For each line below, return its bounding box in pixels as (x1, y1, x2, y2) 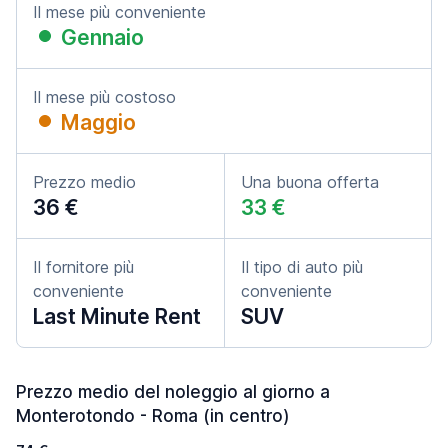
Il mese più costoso (33, 87, 176, 107)
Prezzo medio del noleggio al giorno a (16, 382, 330, 402)
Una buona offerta (241, 172, 379, 192)
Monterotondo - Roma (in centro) (16, 406, 290, 426)
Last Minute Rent (33, 304, 201, 329)
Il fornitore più (33, 257, 134, 277)
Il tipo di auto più (241, 257, 363, 277)
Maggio (61, 110, 136, 135)
